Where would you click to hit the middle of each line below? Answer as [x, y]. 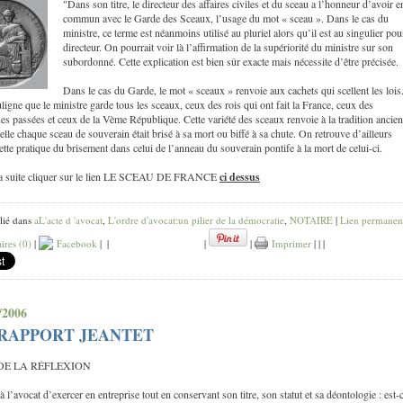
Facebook [75, 243]
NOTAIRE [311, 219]
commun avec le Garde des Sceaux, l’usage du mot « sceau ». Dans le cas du [225, 18]
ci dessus [240, 176]
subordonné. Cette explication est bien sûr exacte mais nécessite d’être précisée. [230, 61]
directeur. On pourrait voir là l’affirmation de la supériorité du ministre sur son [228, 46]
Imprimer [290, 243]
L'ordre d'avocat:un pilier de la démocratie [196, 219]
